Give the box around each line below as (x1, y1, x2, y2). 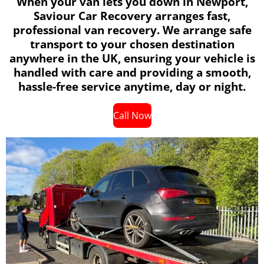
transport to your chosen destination (29, 36, 235, 52)
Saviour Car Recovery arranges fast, (34, 8, 230, 24)
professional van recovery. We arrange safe (12, 22, 252, 38)
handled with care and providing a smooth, (13, 64, 251, 81)
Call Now (113, 108, 151, 122)
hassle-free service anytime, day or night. (18, 78, 246, 95)
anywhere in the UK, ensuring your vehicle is (9, 50, 255, 67)
